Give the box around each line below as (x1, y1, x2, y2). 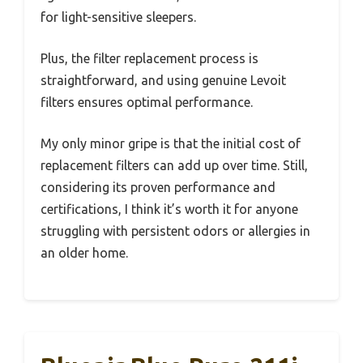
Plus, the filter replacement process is (41, 51, 258, 66)
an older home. (41, 246, 128, 261)
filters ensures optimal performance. (41, 95, 253, 110)
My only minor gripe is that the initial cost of (41, 136, 301, 152)
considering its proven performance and (41, 180, 275, 195)
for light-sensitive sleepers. (41, 10, 196, 25)
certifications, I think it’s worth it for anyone (41, 202, 298, 217)
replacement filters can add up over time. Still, (41, 158, 308, 173)
